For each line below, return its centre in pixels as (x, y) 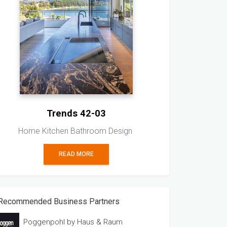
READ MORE (77, 154)
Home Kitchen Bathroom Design (77, 131)
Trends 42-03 (77, 113)
